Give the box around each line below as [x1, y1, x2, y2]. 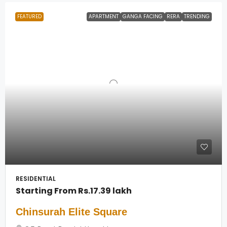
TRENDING [184, 13, 210, 20]
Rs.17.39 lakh [78, 185, 132, 197]
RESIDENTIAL [16, 174, 56, 183]
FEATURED [17, 13, 42, 20]
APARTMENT [89, 13, 119, 20]
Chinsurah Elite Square [16, 206, 127, 217]
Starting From [16, 185, 78, 197]
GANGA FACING [123, 13, 163, 20]
